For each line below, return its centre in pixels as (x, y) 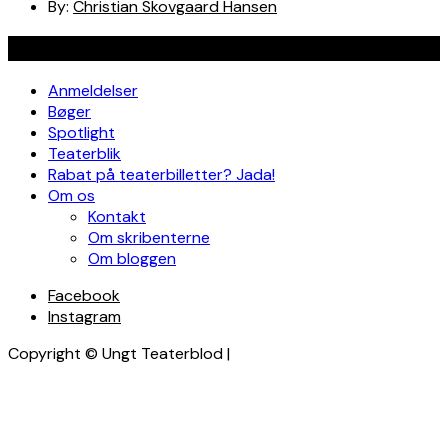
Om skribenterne (149, 237)
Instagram (84, 316)
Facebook (84, 295)
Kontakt (117, 216)
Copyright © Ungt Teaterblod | (119, 353)
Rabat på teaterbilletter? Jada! (161, 174)
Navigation (53, 49)
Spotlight (81, 132)
